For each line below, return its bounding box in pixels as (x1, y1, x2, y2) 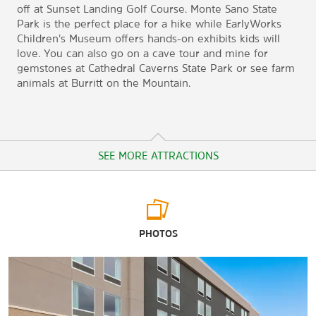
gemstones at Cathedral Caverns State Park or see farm (17, 63, 295, 74)
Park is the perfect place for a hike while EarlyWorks (17, 18, 281, 30)
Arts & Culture (8, 214, 79, 226)
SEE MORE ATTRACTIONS (97, 150, 219, 162)
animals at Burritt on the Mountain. (17, 78, 190, 89)
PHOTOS (138, 229, 178, 239)
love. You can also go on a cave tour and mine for (17, 48, 268, 59)
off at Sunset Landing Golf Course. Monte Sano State (17, 4, 277, 15)
